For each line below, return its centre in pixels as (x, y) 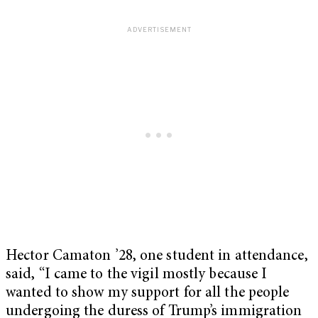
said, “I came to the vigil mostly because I (137, 275)
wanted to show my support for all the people (148, 293)
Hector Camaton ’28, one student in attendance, (157, 256)
